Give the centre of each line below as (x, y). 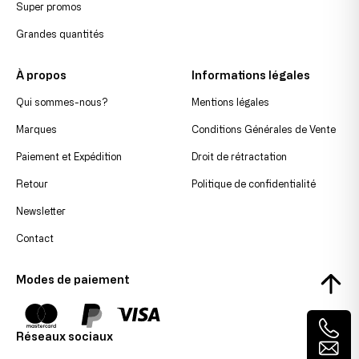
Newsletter (41, 210)
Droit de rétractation (239, 156)
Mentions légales (230, 101)
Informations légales (251, 75)
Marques (36, 129)
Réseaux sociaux (65, 336)
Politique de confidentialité (254, 183)
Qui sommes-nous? (62, 101)
